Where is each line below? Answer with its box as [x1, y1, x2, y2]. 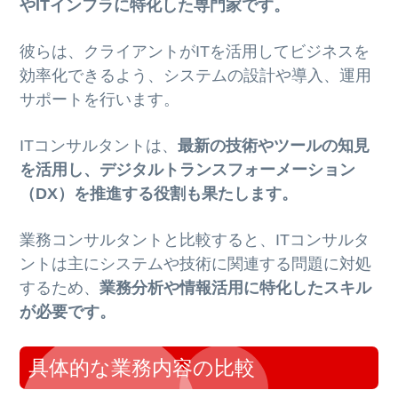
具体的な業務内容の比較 [28, 354, 256, 380]
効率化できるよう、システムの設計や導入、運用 [20, 67, 372, 85]
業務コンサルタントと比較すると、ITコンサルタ [20, 230, 370, 249]
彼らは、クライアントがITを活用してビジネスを [20, 43, 370, 61]
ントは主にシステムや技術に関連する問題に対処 [20, 254, 372, 273]
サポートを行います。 [20, 91, 180, 109]
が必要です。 [20, 302, 116, 321]
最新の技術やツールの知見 [178, 137, 370, 155]
